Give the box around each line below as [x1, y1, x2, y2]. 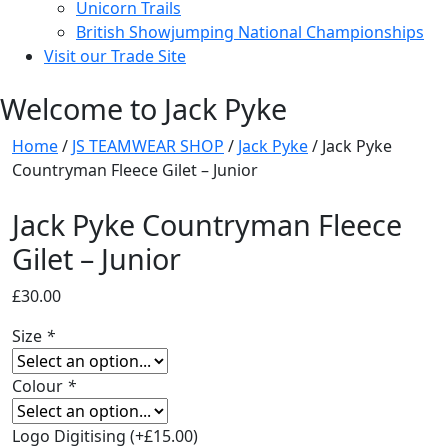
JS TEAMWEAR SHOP [72, 135, 224, 157]
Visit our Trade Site [44, 45, 186, 67]
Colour [12, 374, 67, 397]
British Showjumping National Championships [76, 21, 424, 43]
